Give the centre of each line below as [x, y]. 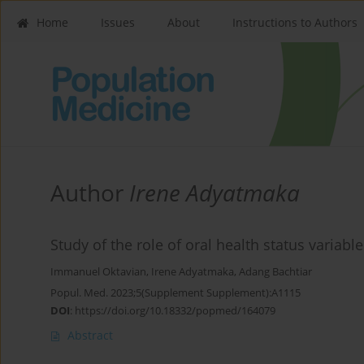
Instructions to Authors [295, 22]
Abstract [90, 336]
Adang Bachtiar [275, 272]
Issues [118, 22]
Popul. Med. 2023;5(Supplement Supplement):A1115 [175, 293]
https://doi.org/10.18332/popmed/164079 [175, 311]
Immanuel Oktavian [98, 272]
